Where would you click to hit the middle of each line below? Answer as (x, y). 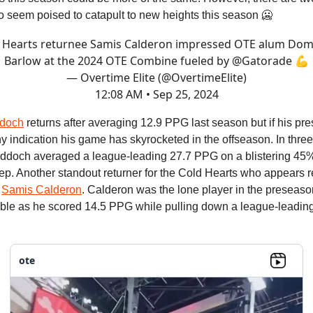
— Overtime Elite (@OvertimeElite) (156, 77)
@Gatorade (262, 60)
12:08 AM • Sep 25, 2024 (156, 94)
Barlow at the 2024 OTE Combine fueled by (118, 60)
